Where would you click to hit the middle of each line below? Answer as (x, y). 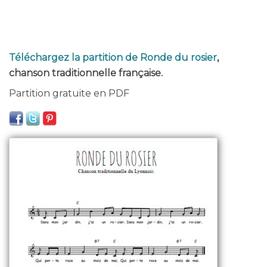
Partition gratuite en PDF (69, 93)
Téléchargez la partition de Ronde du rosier (113, 58)
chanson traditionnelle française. (86, 73)
